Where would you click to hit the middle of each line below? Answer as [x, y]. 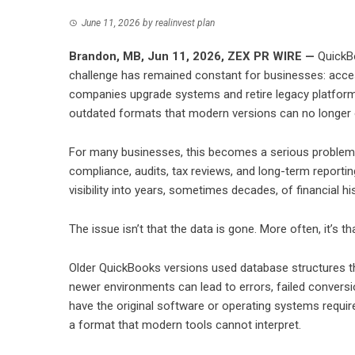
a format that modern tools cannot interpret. [185, 325]
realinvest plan [185, 23]
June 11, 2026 [111, 23]
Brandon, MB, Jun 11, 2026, [148, 56]
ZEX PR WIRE [265, 56]
